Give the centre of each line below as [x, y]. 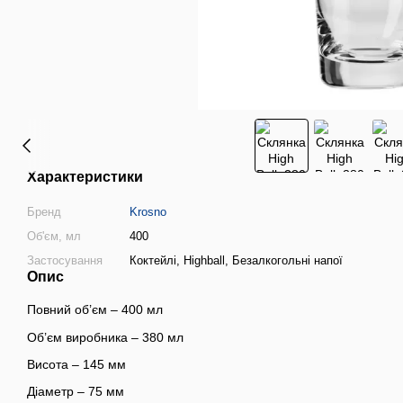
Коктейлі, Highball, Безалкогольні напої [236, 261]
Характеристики [85, 177]
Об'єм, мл [54, 237]
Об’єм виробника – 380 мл [105, 337]
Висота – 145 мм [76, 364]
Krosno [148, 212]
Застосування [65, 261]
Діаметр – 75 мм [76, 392]
